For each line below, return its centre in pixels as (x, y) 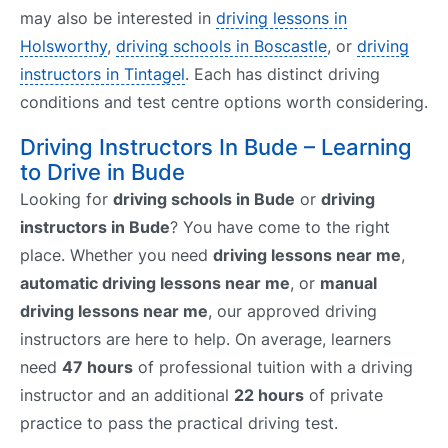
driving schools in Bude (204, 199)
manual (348, 283)
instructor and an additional (127, 395)
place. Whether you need (116, 255)
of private (343, 395)
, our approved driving (292, 311)
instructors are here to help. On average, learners (205, 339)
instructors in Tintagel (102, 74)
